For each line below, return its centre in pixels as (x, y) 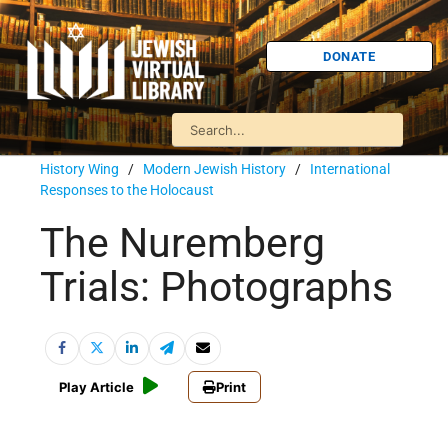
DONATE (349, 56)
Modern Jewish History (214, 169)
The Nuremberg (182, 243)
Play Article (96, 387)
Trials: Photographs (216, 287)
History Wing (79, 169)
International (350, 169)
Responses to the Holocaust (127, 190)
